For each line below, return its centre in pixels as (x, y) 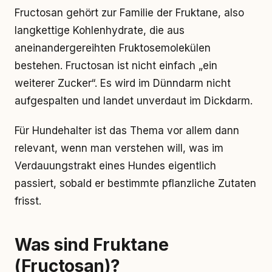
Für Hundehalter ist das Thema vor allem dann (127, 131)
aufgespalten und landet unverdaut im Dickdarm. (134, 101)
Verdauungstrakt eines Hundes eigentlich (115, 166)
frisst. (28, 201)
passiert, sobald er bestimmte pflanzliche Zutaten (135, 183)
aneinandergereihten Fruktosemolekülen (113, 48)
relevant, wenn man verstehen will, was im (119, 148)
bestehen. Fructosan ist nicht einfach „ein (116, 66)
